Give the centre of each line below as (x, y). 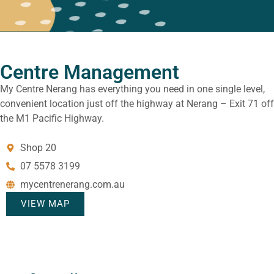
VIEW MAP (45, 204)
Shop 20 (38, 148)
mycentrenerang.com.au (72, 185)
